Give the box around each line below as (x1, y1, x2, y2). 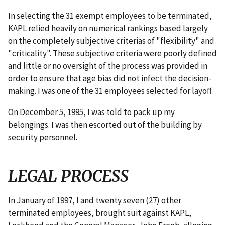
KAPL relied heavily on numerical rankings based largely (8, 23, 208, 34)
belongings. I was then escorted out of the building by (8, 119, 202, 131)
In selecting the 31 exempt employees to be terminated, (8, 10, 212, 22)
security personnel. (8, 132, 77, 143)
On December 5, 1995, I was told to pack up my (8, 106, 175, 118)
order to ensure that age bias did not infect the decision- (8, 73, 211, 84)
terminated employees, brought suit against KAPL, (8, 207, 191, 218)
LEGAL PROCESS (8, 166, 129, 186)
